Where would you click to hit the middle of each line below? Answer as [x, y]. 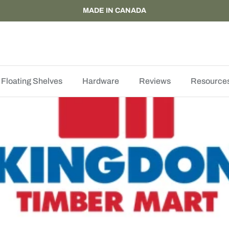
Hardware [100, 81]
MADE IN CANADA [114, 10]
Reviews [155, 81]
